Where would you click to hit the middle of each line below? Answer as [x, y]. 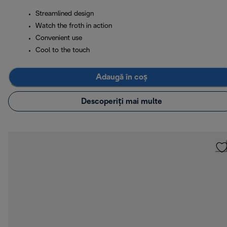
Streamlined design [65, 14]
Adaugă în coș [122, 77]
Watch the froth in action [74, 26]
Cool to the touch [63, 51]
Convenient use [59, 39]
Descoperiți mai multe [122, 101]
